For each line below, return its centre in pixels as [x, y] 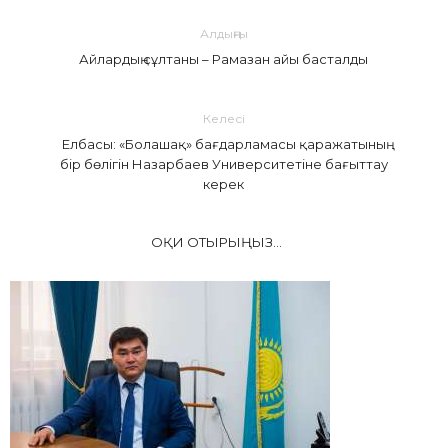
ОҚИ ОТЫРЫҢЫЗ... [216, 242]
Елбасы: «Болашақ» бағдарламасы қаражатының [223, 144]
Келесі [223, 119]
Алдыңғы [223, 34]
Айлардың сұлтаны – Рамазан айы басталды [224, 59]
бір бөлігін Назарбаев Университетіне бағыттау [223, 164]
